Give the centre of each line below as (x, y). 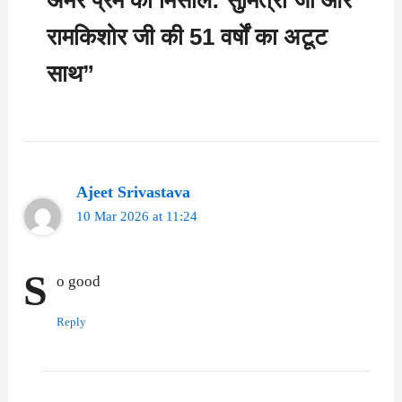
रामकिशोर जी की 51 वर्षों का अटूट (188, 36)
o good (79, 281)
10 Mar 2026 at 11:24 (136, 217)
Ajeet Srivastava (133, 192)
